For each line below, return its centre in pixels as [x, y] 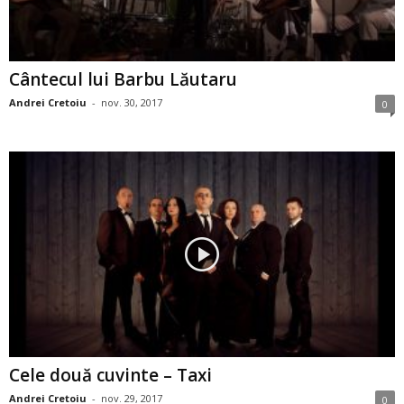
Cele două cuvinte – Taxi [110, 375]
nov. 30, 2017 [132, 102]
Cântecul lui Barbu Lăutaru [123, 79]
